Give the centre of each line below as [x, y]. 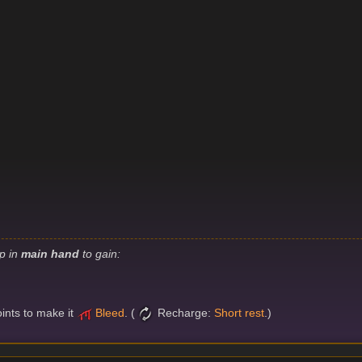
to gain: [100, 254]
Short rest [239, 313]
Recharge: [184, 313]
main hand [51, 254]
